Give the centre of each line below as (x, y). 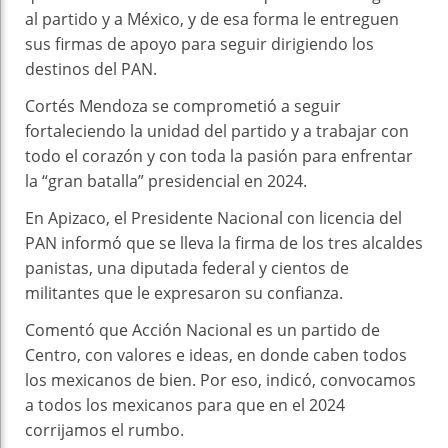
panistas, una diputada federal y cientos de (187, 267)
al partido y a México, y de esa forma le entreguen (212, 18)
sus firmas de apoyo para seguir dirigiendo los (199, 43)
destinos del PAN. (91, 68)
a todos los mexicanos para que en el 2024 (185, 404)
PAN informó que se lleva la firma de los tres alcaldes (224, 242)
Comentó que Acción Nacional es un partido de (202, 329)
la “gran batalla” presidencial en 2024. (166, 180)
